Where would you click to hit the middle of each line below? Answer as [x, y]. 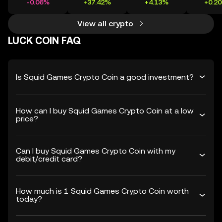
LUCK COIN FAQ [44, 41]
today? [29, 199]
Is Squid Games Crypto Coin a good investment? [105, 77]
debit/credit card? [49, 159]
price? [27, 119]
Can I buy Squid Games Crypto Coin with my [96, 151]
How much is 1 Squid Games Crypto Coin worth [102, 191]
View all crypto [105, 24]
